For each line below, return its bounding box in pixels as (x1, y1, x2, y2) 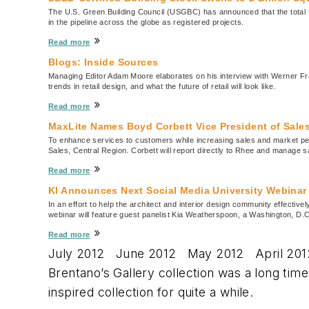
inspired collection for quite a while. (48, 284, 254, 299)
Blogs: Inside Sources (48, 56, 159, 68)
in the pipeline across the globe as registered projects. (48, 17, 244, 26)
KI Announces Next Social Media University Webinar (48, 184, 307, 196)
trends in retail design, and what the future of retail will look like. (48, 81, 276, 90)
